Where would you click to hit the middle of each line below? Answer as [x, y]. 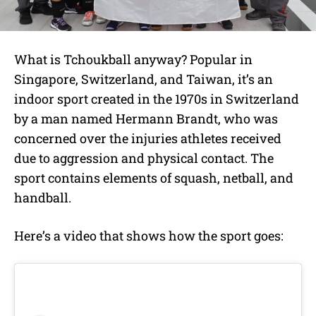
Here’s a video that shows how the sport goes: [149, 235]
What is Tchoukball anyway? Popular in [133, 59]
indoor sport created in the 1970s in [120, 98]
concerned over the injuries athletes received [148, 138]
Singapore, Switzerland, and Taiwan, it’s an [144, 79]
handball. [43, 197]
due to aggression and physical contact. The [144, 158]
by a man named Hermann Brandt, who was [146, 118]
